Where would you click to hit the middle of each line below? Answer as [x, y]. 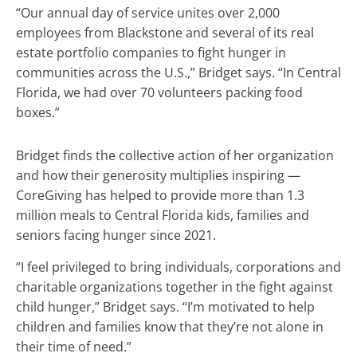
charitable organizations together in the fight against [175, 286]
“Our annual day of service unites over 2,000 [148, 13]
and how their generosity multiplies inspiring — [158, 176]
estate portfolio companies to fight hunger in [151, 53]
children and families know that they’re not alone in [170, 326]
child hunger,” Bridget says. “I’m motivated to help [165, 306]
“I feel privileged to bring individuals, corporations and [178, 267]
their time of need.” [74, 346]
